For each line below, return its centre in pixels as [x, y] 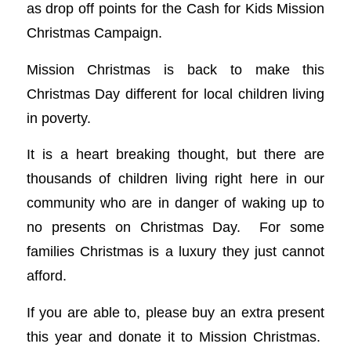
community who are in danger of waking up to [175, 203]
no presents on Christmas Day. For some [175, 227]
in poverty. [58, 118]
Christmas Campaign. [94, 33]
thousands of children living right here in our [175, 179]
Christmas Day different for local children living [175, 93]
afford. [46, 276]
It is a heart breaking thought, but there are [175, 154]
